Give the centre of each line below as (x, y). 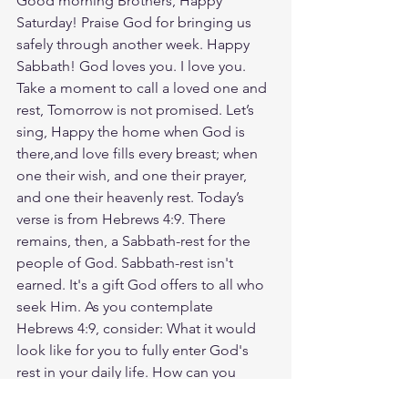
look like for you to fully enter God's (134, 350)
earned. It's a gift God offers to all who (142, 285)
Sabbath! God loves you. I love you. (133, 66)
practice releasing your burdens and (134, 394)
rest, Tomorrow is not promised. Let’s (137, 110)
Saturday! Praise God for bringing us (136, 22)
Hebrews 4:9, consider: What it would (138, 328)
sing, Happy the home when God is (133, 132)
